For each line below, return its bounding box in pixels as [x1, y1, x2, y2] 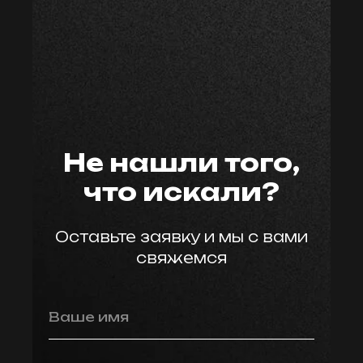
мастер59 [129, 100, 234, 117]
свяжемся [136, 249, 227, 267]
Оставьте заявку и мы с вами [55, 228, 308, 246]
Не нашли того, [63, 147, 300, 178]
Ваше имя [49, 309, 129, 326]
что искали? [83, 177, 280, 207]
